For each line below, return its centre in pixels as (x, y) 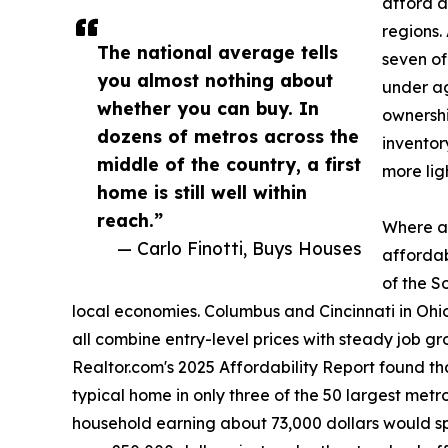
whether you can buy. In (208, 108)
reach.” (130, 220)
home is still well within (202, 192)
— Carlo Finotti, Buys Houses (239, 248)
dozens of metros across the (228, 136)
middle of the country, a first (229, 164)
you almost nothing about (215, 80)
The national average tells (217, 52)
